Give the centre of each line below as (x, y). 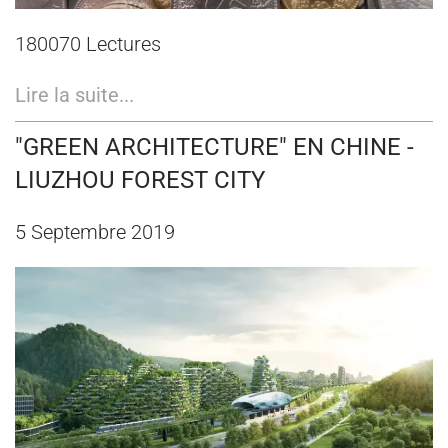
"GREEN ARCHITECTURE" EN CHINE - (214, 146)
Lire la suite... (74, 94)
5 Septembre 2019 (95, 231)
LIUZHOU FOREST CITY (140, 179)
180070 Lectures (88, 43)
